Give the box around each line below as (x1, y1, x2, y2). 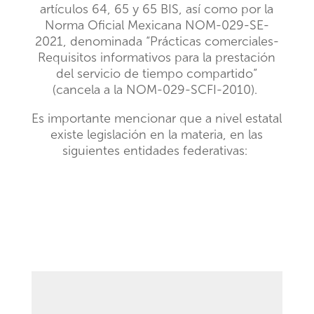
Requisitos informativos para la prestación (38, 50, 276, 65)
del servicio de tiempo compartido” (56, 66, 258, 81)
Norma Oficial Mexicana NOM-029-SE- (44, 18, 269, 33)
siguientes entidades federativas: (62, 143, 248, 158)
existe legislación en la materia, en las (50, 127, 264, 142)
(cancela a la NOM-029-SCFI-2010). (53, 82, 258, 97)
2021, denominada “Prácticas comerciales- (34, 34, 279, 49)
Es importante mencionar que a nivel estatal (32, 111, 282, 126)
